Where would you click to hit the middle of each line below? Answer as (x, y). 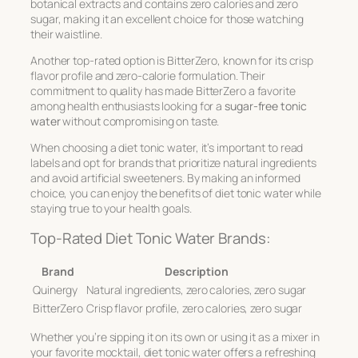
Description (197, 271)
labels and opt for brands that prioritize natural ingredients (173, 162)
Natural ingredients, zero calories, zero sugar (197, 289)
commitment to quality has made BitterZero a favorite (163, 90)
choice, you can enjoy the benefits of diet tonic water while (176, 193)
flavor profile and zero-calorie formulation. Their (148, 75)
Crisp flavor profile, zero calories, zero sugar (195, 308)
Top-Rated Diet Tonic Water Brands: (151, 239)
